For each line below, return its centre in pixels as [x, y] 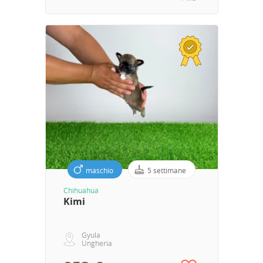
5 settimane [167, 171]
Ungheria [97, 243]
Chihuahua [81, 190]
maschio [100, 171]
